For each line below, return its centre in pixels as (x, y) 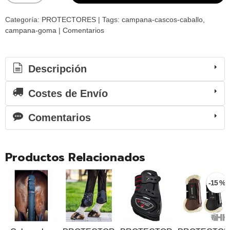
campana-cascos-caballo (162, 19)
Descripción (56, 69)
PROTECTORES (70, 19)
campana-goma (31, 30)
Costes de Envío (66, 93)
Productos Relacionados (75, 157)
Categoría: (23, 19)
